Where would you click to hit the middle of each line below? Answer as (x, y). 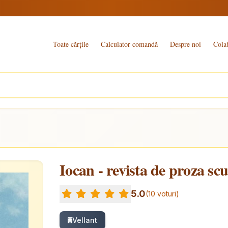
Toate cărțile (71, 44)
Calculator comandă (130, 44)
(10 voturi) (163, 194)
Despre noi (186, 44)
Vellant (85, 220)
